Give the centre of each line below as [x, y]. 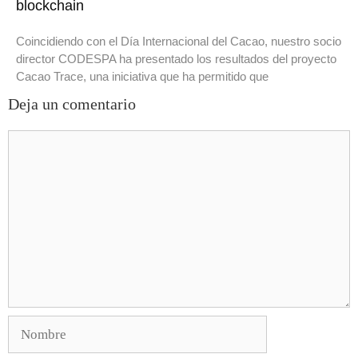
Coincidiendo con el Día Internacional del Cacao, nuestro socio [179, 42]
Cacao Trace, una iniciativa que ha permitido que [142, 77]
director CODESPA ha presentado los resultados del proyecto [176, 59]
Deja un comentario [72, 104]
